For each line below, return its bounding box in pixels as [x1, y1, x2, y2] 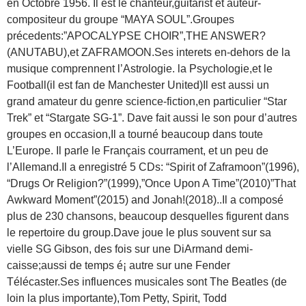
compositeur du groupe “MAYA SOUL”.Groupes [7, 14, 234, 25]
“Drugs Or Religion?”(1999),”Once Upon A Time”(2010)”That [7, 178, 296, 189]
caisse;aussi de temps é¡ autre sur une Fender [7, 260, 230, 271]
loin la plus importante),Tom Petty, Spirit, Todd [7, 292, 227, 304]
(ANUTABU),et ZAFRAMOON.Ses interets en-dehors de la [7, 46, 290, 58]
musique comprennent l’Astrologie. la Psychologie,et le [7, 63, 273, 74]
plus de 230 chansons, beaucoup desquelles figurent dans [7, 210, 289, 222]
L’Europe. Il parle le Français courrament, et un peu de [7, 145, 268, 156]
